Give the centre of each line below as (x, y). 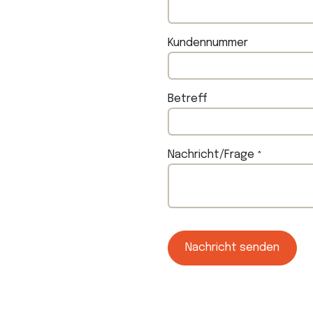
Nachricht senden (232, 248)
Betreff (188, 99)
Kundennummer (208, 43)
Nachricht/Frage (212, 155)
